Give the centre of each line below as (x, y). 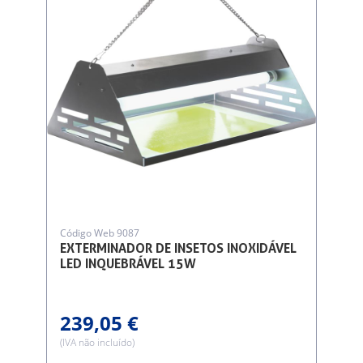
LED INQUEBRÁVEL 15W (128, 263)
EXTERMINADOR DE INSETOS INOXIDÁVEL (179, 248)
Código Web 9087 (100, 233)
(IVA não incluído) (98, 343)
